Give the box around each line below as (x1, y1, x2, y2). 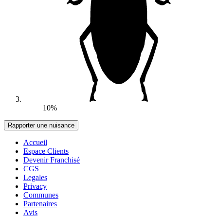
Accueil (23, 138, 47, 146)
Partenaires (23, 199, 57, 208)
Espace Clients (23, 146, 69, 155)
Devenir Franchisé (23, 155, 80, 164)
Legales (23, 173, 47, 182)
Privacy (23, 182, 47, 190)
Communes (23, 190, 58, 199)
